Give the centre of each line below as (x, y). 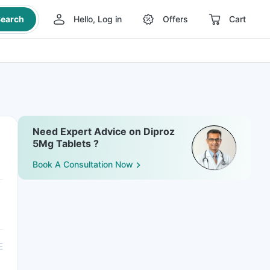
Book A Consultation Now (83, 165)
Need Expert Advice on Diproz (104, 131)
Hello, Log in (97, 19)
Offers (175, 19)
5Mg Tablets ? (66, 143)
